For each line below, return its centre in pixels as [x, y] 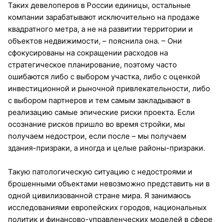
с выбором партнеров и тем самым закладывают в [99, 100]
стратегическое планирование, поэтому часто [92, 64]
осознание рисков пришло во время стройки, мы [96, 124]
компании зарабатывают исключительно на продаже [104, 17]
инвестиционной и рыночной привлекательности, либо [109, 88]
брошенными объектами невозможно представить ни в [109, 183]
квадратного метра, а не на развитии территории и [100, 29]
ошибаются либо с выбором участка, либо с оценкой [104, 76]
